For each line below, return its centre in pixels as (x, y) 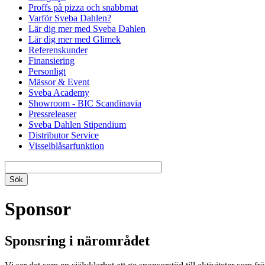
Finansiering (51, 60)
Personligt (47, 71)
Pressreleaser (52, 114)
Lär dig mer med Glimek (75, 39)
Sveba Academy (59, 92)
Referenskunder (58, 50)
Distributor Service (64, 135)
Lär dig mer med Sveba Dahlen (87, 28)
